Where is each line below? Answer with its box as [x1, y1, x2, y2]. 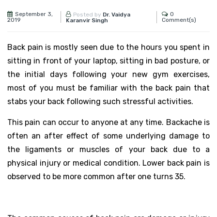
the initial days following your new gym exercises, [7, 69, 210, 79]
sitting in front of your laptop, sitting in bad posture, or [7, 56, 210, 65]
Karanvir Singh [65, 16, 108, 24]
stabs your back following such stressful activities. [7, 96, 193, 106]
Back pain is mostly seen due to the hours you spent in [7, 42, 210, 52]
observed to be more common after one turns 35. [7, 171, 186, 181]
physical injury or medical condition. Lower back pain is [7, 158, 210, 168]
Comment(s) [162, 16, 197, 24]
